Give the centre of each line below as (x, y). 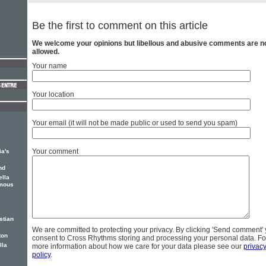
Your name (50, 66)
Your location (53, 95)
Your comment (55, 152)
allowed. (46, 52)
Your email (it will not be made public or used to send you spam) (135, 123)
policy (41, 255)
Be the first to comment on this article (120, 26)
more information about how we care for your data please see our (138, 247)
